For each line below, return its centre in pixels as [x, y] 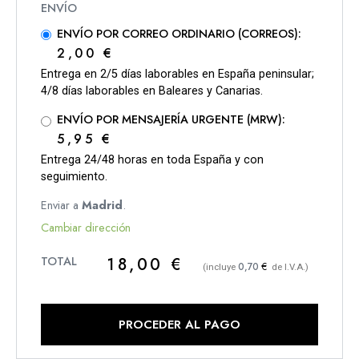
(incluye [220, 267]
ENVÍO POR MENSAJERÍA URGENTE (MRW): [171, 120]
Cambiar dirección [86, 228]
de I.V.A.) [289, 267]
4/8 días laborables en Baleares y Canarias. [152, 91]
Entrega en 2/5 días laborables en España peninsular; [177, 75]
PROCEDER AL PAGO [179, 325]
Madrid [102, 205]
